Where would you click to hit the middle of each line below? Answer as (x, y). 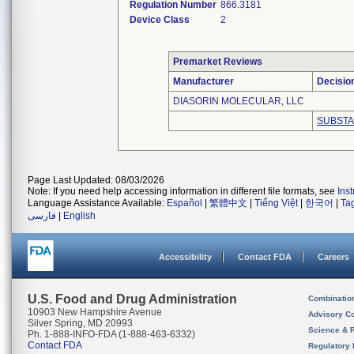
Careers (333, 257)
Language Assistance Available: (97, 203)
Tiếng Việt (276, 203)
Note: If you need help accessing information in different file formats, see (183, 191)
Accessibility (185, 257)
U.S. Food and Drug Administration (132, 299)
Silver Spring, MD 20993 (80, 323)
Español (185, 203)
